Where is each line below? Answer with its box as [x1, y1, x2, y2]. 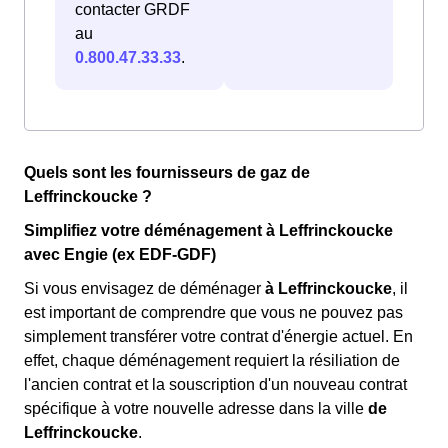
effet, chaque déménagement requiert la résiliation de [24, 352, 400, 370]
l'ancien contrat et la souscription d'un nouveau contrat [24, 376, 407, 394]
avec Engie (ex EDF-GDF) [24, 246, 216, 264]
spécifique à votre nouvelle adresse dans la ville [24, 400, 368, 418]
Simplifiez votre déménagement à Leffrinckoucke [24, 222, 393, 240]
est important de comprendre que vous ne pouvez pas [24, 304, 403, 322]
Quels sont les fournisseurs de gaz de [24, 164, 310, 182]
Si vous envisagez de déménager [24, 280, 265, 298]
